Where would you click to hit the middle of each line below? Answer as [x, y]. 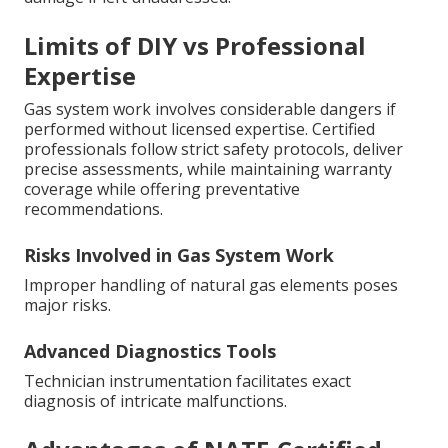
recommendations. [93, 208]
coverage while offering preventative [162, 188]
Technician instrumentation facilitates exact [187, 380]
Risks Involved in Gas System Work [179, 254]
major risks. [67, 304]
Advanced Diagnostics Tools [150, 350]
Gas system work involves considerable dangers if [210, 108]
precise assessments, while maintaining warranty [208, 168]
